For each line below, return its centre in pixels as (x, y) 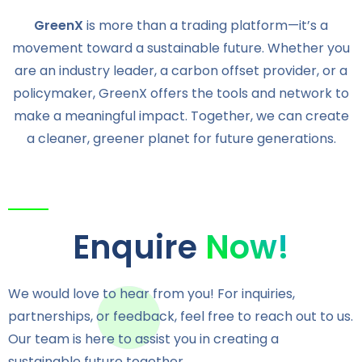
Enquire (139, 247)
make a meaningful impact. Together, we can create (181, 116)
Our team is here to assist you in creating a (143, 339)
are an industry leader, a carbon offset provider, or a (181, 70)
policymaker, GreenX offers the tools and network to (181, 93)
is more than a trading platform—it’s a (206, 25)
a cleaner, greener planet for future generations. (181, 138)
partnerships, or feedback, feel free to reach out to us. (181, 316)
